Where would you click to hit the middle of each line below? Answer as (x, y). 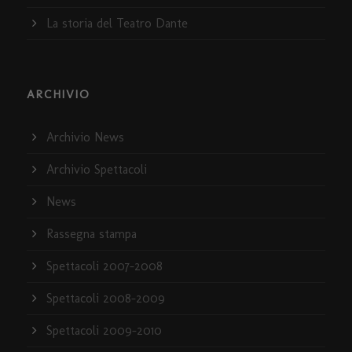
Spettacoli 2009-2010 (104, 331)
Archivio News (85, 137)
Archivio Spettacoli (97, 170)
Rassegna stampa (92, 234)
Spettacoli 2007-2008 (104, 266)
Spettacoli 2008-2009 (106, 299)
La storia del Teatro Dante (117, 24)
